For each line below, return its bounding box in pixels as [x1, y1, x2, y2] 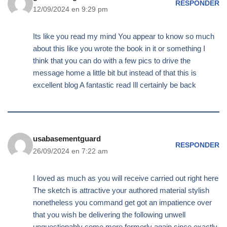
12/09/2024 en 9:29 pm [33, 6, 108, 14]
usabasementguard [33, 134, 101, 143]
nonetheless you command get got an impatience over [33, 198, 212, 207]
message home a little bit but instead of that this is [33, 68, 197, 78]
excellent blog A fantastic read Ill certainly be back [33, 81, 196, 90]
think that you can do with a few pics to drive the [33, 56, 191, 65]
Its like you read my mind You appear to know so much [33, 32, 214, 41]
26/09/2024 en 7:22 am [33, 147, 108, 156]
